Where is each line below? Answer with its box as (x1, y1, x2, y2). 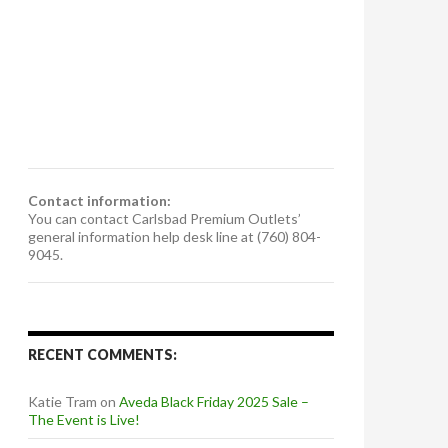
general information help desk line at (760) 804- (28, 228, 321, 246)
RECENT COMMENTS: (28, 346, 177, 364)
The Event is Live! (28, 411, 140, 429)
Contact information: (28, 192, 171, 210)
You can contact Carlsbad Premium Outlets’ (28, 210, 301, 228)
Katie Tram (28, 393, 97, 411)
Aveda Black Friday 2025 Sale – (119, 393, 309, 411)
